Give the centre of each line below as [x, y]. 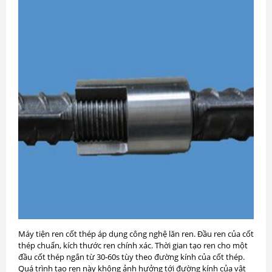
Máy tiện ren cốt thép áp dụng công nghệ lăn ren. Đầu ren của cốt [136, 234]
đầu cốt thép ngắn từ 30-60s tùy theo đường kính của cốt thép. [131, 257]
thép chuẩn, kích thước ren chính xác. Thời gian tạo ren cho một [133, 245]
